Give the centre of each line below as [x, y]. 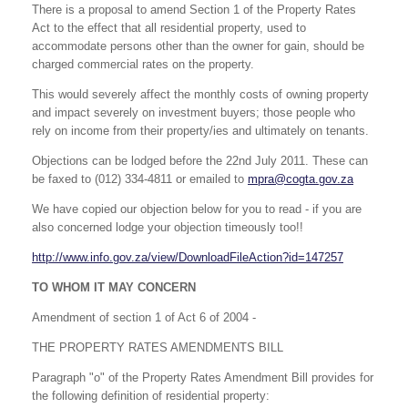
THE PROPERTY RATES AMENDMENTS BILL [158, 347]
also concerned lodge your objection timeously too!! [168, 227]
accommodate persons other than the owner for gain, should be [198, 46]
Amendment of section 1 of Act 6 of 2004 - [144, 317]
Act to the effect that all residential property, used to [169, 28]
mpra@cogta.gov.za [301, 179]
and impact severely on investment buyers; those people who [194, 112]
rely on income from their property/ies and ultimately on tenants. [200, 131]
